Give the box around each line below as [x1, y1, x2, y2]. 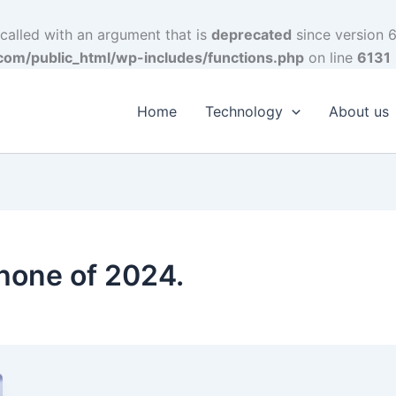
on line [304, 49, 357, 66]
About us [328, 102, 389, 120]
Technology [205, 102, 284, 120]
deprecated [211, 26, 292, 43]
